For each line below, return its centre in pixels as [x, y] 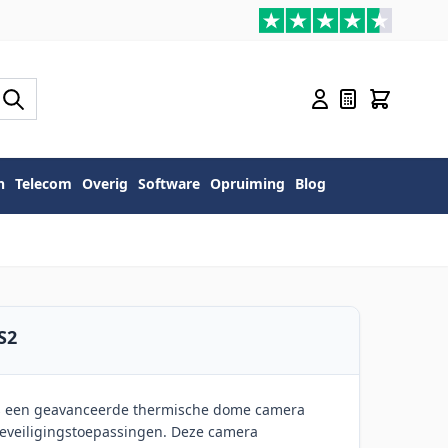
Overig [105, 184]
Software [169, 184]
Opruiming [247, 184]
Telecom [43, 184]
